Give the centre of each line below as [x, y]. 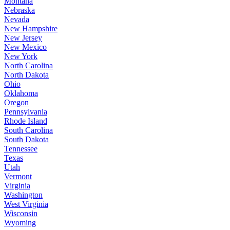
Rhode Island [26, 121]
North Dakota [26, 74]
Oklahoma [21, 93]
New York [21, 56]
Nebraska [20, 10]
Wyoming [20, 222]
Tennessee [21, 148]
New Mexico [25, 47]
